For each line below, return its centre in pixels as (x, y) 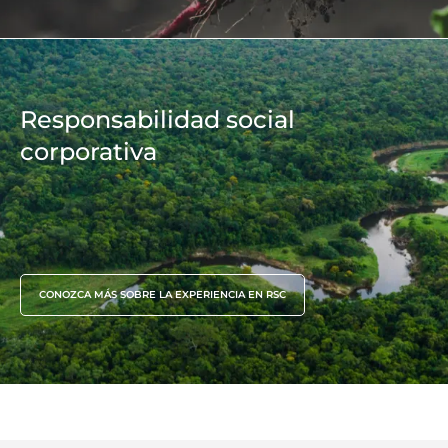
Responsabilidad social (157, 119)
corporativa (88, 151)
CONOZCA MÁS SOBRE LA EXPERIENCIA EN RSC (162, 294)
